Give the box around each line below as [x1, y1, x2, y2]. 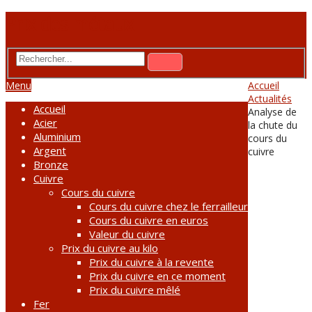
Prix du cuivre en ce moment [89, 269, 226, 283]
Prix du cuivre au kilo [61, 241, 158, 256]
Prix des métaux [6, 11, 134, 36]
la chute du [248, 118, 297, 132]
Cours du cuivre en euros [89, 213, 208, 228]
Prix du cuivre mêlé [89, 283, 180, 297]
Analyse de [248, 105, 297, 119]
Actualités [248, 92, 292, 106]
